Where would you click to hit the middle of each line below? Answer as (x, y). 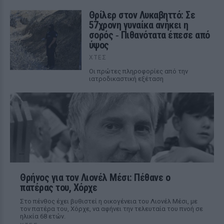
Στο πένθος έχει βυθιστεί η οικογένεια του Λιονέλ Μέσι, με (109, 201)
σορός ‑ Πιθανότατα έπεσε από (149, 35)
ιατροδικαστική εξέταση (126, 79)
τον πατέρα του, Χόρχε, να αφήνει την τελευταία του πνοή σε (111, 209)
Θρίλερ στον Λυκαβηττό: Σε (142, 15)
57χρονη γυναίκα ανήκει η (138, 25)
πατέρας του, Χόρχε (58, 187)
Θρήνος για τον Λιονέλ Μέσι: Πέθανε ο (95, 177)
